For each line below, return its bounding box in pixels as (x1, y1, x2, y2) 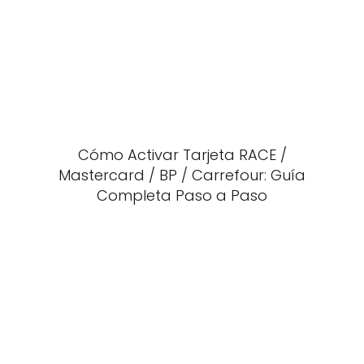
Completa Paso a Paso (97, 185, 267, 206)
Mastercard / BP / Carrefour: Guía (58, 165, 305, 185)
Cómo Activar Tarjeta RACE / (77, 145, 287, 165)
